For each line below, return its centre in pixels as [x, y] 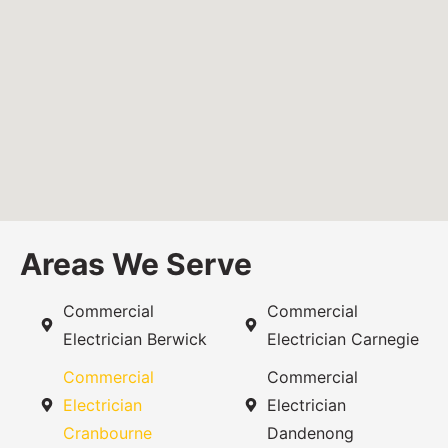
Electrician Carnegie [342, 338]
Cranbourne [107, 432]
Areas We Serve [136, 263]
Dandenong [310, 432]
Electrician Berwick [134, 338]
